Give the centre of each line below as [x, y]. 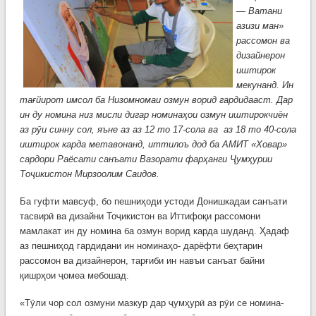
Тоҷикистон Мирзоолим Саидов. [89, 174]
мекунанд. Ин [265, 85]
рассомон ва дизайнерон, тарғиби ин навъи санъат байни [142, 261]
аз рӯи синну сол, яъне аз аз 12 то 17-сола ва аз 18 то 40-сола [158, 130]
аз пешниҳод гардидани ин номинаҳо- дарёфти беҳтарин [141, 246]
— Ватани [259, 11]
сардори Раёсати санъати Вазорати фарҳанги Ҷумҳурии [146, 159]
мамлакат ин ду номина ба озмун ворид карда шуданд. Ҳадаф [154, 231]
